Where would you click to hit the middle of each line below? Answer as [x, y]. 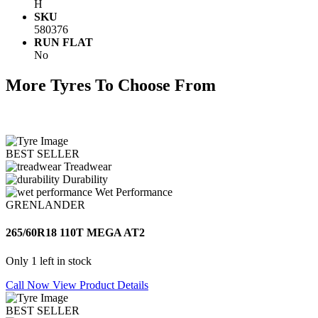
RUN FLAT [64, 43]
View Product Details [100, 285]
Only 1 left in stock [49, 261]
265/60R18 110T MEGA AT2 [75, 233]
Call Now [29, 285]
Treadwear [88, 166]
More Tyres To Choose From [111, 86]
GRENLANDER [45, 204]
